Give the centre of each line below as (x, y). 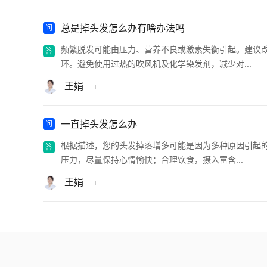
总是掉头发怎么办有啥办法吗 (123, 28)
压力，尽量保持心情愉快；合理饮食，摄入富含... (152, 159)
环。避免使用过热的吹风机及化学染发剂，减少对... (156, 63)
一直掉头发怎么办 (99, 124)
